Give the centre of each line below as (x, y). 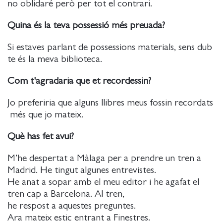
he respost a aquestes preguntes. (72, 206)
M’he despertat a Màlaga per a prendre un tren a (104, 158)
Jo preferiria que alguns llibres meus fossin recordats (110, 103)
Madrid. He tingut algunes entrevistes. (82, 170)
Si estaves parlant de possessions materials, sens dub (110, 47)
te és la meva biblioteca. (58, 59)
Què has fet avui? (41, 136)
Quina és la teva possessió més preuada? (86, 25)
